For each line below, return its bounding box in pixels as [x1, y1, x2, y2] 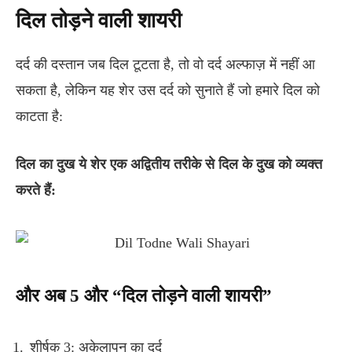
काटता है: [16, 108, 63, 125]
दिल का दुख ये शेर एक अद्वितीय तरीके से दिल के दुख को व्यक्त [16, 156, 322, 173]
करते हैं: [16, 182, 56, 199]
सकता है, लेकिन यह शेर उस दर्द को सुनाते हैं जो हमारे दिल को [16, 82, 320, 99]
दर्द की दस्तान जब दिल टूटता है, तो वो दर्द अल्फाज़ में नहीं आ [16, 57, 315, 73]
